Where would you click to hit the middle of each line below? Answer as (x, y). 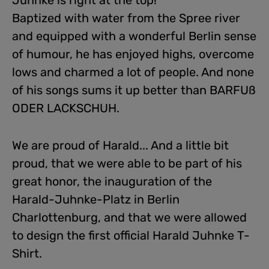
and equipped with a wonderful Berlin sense (134, 36)
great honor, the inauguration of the (112, 181)
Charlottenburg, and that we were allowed (129, 217)
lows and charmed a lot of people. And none (133, 72)
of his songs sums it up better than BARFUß (134, 90)
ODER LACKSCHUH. (66, 108)
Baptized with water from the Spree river (126, 18)
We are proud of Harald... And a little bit (120, 145)
